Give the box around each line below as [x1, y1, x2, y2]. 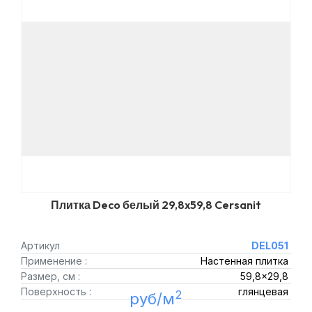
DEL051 [251, 240, 288, 251]
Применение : [21, 255, 87, 267]
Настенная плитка [200, 255, 288, 267]
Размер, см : [21, 270, 80, 282]
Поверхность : [21, 286, 91, 297]
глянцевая [237, 286, 288, 297]
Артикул [21, 240, 60, 251]
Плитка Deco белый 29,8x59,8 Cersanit [51, 198, 261, 212]
